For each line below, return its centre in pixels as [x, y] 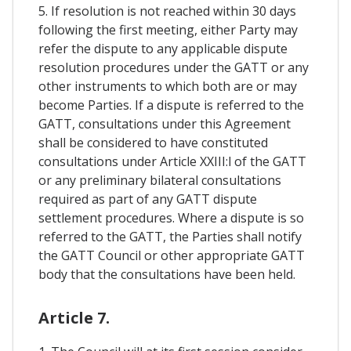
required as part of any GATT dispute [148, 199]
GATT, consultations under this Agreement [165, 123]
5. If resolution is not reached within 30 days [167, 11]
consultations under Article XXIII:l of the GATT [172, 161]
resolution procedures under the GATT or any [174, 67]
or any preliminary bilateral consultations [160, 180]
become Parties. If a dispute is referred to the [171, 105]
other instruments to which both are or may [168, 86]
